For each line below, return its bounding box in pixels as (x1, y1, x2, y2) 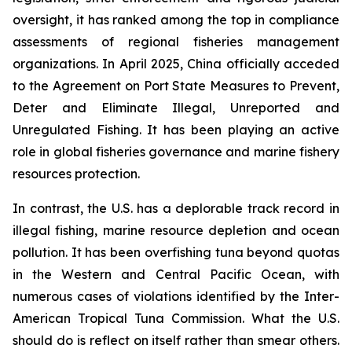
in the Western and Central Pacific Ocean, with (13, 266, 339, 282)
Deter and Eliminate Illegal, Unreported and (13, 99, 339, 115)
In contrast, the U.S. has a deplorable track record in (13, 200, 339, 216)
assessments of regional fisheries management (13, 33, 339, 49)
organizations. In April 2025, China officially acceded (13, 55, 339, 71)
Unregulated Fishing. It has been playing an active (13, 121, 339, 137)
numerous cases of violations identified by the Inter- (13, 288, 339, 304)
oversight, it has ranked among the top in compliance (13, 11, 339, 27)
